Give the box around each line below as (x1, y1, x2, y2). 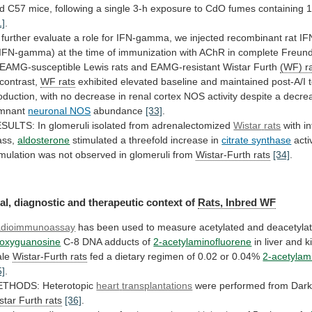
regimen (148, 251, 185, 263)
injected (190, 31, 225, 43)
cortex (154, 90, 182, 102)
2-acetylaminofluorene (153, 236, 252, 248)
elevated (120, 75, 159, 87)
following (55, 2, 94, 14)
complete (238, 46, 279, 58)
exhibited (78, 75, 118, 87)
